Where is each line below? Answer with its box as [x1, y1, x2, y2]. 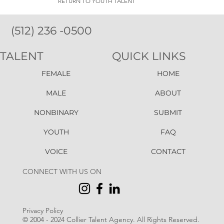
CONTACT [150, 146, 185, 156]
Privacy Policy [22, 206, 63, 215]
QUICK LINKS [112, 49, 186, 63]
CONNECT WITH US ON [22, 167, 103, 176]
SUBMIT [154, 107, 182, 117]
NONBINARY [33, 107, 78, 117]
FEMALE [41, 68, 70, 78]
